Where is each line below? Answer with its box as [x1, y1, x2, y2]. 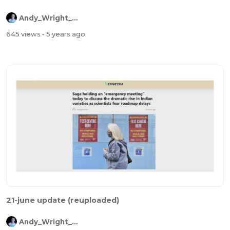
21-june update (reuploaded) [6, 196, 119, 205]
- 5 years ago [42, 30, 85, 38]
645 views [6, 30, 42, 38]
